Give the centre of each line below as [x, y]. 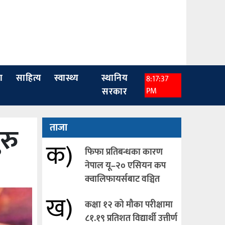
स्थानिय [115, 78]
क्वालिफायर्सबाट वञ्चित [122, 179]
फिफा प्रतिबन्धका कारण [124, 152]
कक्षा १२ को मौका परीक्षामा [129, 205]
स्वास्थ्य [66, 78]
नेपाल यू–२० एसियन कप [125, 166]
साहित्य [28, 78]
